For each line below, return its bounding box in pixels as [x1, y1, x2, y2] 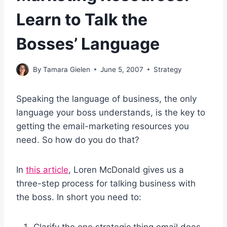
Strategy [154, 65, 182, 73]
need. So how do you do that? [16, 134, 139, 145]
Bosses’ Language [16, 34, 160, 54]
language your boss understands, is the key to [16, 107, 205, 118]
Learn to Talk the [16, 10, 147, 30]
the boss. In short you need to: [16, 192, 141, 202]
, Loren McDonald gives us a [68, 164, 184, 175]
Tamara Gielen [43, 65, 91, 73]
